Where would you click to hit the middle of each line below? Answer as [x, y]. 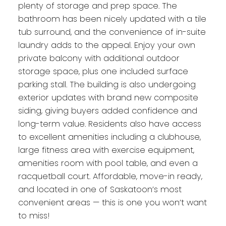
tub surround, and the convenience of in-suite [112, 32]
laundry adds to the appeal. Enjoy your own [106, 45]
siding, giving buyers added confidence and [107, 111]
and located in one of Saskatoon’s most [100, 190]
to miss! [34, 216]
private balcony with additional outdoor [99, 59]
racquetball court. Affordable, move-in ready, [110, 177]
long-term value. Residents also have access [109, 124]
